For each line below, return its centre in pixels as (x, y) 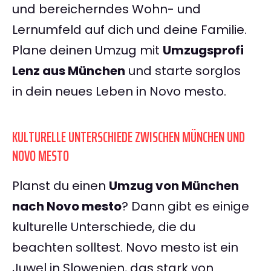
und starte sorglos (183, 71)
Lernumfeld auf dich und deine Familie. (129, 30)
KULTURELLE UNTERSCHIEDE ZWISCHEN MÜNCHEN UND (129, 138)
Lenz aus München (69, 71)
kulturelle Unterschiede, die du (104, 227)
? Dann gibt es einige (185, 207)
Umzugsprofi (203, 51)
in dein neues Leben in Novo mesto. (119, 92)
